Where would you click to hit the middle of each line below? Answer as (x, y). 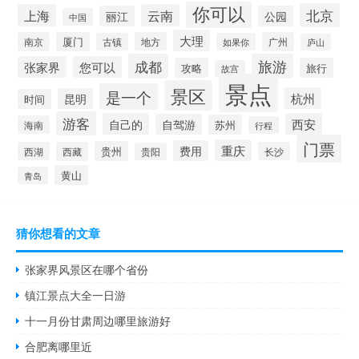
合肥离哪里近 (59, 347)
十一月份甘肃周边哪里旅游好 (98, 321)
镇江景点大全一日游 (76, 295)
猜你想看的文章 (58, 234)
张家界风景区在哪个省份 (87, 270)
